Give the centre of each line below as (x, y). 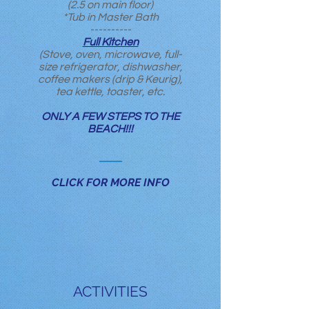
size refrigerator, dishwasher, (110, 67)
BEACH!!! (110, 129)
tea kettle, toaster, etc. (110, 92)
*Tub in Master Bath (110, 17)
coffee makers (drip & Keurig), (110, 79)
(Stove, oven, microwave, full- (110, 54)
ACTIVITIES (110, 291)
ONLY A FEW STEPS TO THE (110, 117)
